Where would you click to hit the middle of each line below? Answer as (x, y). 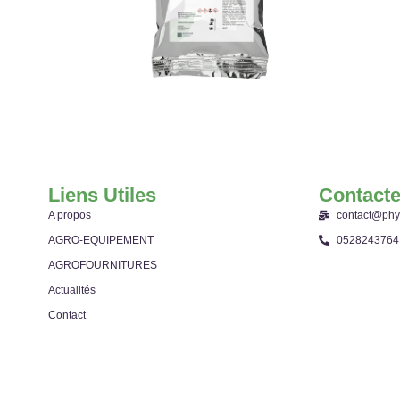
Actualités (71, 290)
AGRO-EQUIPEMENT (100, 240)
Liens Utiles (102, 195)
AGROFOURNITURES (102, 265)
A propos (69, 215)
